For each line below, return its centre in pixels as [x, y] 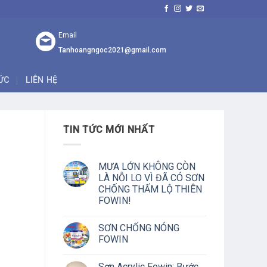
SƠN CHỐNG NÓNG [139, 228]
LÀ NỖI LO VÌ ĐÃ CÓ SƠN [151, 178]
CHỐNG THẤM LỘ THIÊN [150, 189]
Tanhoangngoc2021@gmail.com [113, 50]
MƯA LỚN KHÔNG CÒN [147, 166]
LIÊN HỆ [41, 80]
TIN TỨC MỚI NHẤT [109, 130]
